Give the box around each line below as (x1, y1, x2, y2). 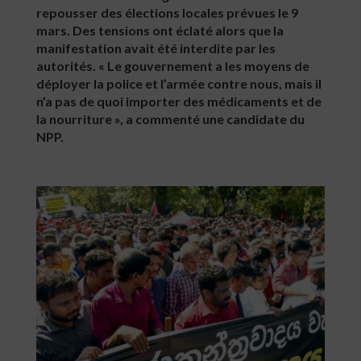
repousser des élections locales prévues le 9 (36, 5, 298, 20)
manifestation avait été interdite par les (36, 40, 276, 56)
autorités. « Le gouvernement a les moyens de (36, 58, 309, 73)
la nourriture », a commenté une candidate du (36, 111, 305, 127)
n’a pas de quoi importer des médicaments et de (36, 93, 322, 109)
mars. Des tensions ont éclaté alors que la (36, 23, 284, 38)
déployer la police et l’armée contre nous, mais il (36, 76, 322, 91)
